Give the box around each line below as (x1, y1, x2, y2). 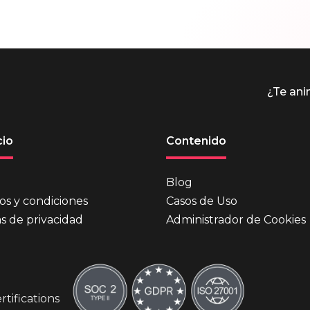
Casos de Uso (166, 194, 237, 208)
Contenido (166, 134, 226, 147)
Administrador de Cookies (166, 213, 306, 226)
